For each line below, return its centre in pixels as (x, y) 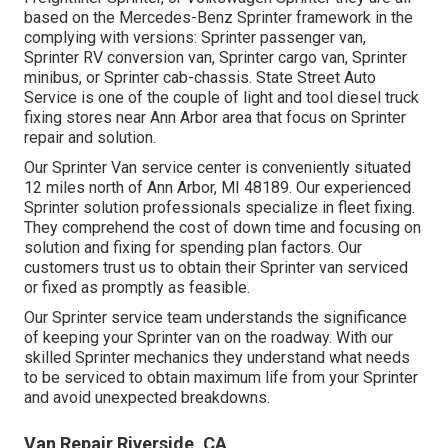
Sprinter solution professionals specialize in (181, 207)
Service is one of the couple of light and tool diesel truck (221, 97)
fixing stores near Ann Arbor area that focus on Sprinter (215, 117)
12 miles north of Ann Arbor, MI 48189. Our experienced (217, 187)
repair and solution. (90, 137)
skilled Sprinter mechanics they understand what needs (217, 357)
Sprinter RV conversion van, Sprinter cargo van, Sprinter (215, 57)
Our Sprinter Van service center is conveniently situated (217, 167)
